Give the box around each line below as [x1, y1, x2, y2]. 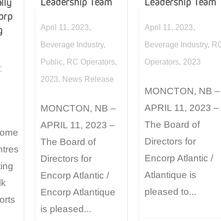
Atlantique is [145, 170, 196, 181]
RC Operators [67, 57, 115, 66]
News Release [62, 74, 114, 83]
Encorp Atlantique [40, 187, 115, 198]
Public [40, 57, 63, 66]
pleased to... [145, 186, 196, 197]
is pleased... [40, 204, 91, 215]
